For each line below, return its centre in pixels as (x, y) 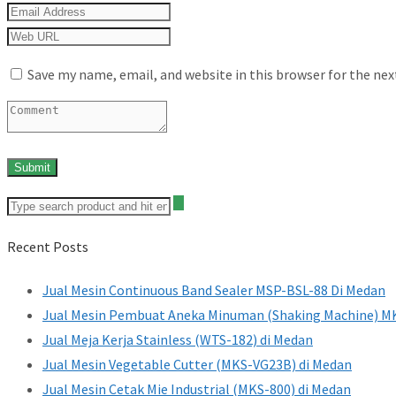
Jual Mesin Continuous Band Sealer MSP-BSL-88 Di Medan (214, 289)
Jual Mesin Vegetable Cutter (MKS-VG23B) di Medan (197, 364)
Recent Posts (48, 247)
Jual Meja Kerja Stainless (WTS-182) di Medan (178, 339)
